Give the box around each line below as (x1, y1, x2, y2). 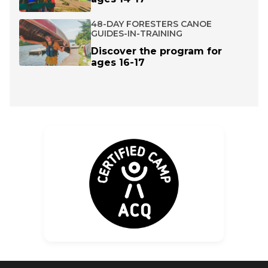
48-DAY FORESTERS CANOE (91, 18, 212, 29)
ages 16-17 (91, 56, 145, 68)
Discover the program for (91, 45, 222, 57)
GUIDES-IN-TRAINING (91, 28, 182, 39)
